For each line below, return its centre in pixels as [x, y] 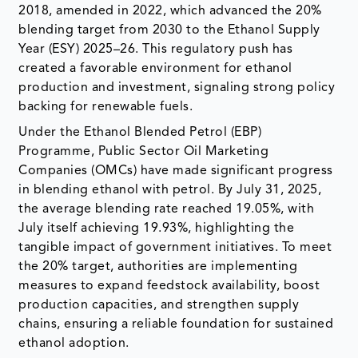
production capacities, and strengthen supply [159, 305]
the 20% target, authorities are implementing [158, 267]
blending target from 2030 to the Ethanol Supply [169, 30]
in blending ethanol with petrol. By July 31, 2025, [170, 190]
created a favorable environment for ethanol [155, 68]
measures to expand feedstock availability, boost [169, 286]
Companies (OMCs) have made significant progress [176, 171]
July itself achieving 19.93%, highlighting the [157, 228]
